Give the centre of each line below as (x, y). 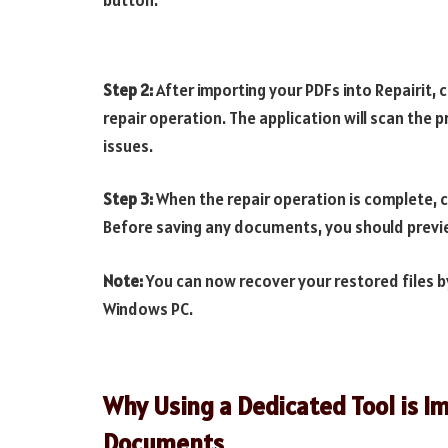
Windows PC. (148, 308)
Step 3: (129, 199)
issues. (128, 145)
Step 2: (128, 89)
